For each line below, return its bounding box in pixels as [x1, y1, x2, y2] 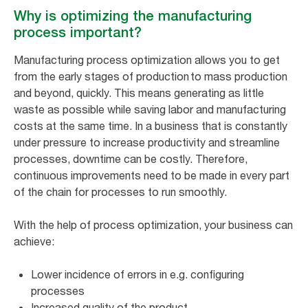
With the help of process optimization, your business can [14, 217, 293, 232]
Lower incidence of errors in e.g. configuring [31, 267, 244, 281]
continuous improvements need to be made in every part [14, 168, 289, 182]
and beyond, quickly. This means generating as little [14, 85, 264, 100]
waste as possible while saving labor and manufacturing [14, 102, 286, 116]
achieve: [14, 234, 54, 248]
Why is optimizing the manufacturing [14, 7, 252, 24]
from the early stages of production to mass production [14, 69, 287, 83]
